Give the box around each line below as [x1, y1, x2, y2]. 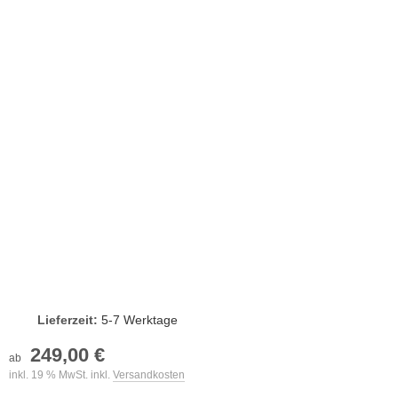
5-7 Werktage [101, 313, 178, 327]
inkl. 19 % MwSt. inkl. [9, 369, 113, 382]
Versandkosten [113, 369, 185, 382]
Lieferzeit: [37, 313, 98, 327]
